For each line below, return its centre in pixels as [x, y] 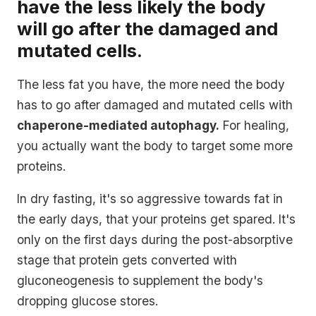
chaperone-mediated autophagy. [118, 125]
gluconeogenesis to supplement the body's [140, 281]
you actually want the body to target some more [155, 145]
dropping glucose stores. [87, 301]
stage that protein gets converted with [127, 260]
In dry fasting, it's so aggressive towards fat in [150, 199]
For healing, [254, 125]
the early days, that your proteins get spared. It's [156, 219]
